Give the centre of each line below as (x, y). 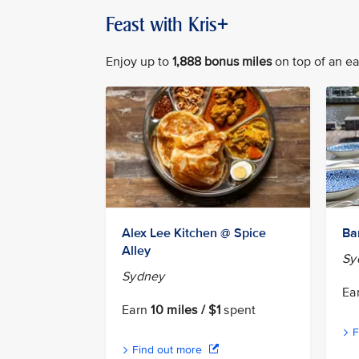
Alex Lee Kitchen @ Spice (194, 234)
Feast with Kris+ (167, 24)
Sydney (143, 277)
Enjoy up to (139, 61)
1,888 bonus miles (222, 61)
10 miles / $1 (186, 311)
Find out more (167, 350)
